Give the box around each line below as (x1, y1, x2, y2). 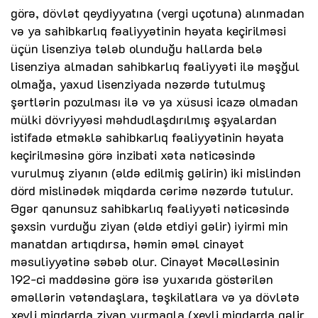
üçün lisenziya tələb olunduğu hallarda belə (11, 40, 263, 57)
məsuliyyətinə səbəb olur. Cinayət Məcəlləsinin (11, 253, 280, 270)
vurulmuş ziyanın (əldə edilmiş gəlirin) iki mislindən (11, 164, 301, 182)
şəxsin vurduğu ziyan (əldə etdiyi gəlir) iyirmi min (11, 217, 288, 235)
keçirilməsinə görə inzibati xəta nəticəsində (11, 146, 256, 164)
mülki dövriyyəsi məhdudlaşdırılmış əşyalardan (11, 111, 277, 128)
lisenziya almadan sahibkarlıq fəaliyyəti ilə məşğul (11, 57, 300, 75)
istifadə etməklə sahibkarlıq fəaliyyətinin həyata (11, 128, 284, 146)
